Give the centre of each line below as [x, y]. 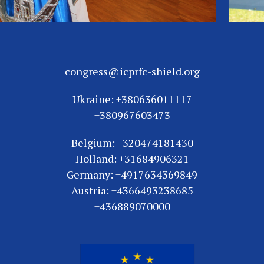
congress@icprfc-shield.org [132, 72]
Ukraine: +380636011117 [132, 99]
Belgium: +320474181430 [132, 143]
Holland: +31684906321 [132, 159]
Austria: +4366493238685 [132, 191]
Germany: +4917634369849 [132, 175]
